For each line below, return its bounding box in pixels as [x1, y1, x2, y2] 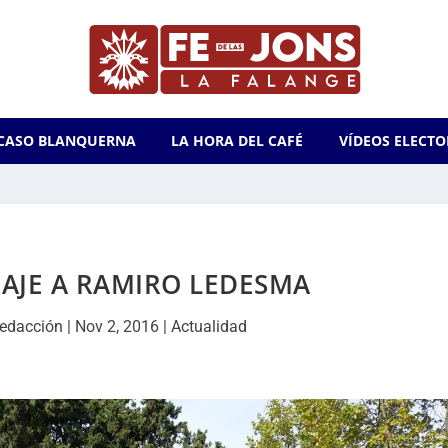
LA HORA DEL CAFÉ [171, 131, 304, 150]
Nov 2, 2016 [74, 317, 159, 336]
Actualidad [170, 317, 247, 336]
